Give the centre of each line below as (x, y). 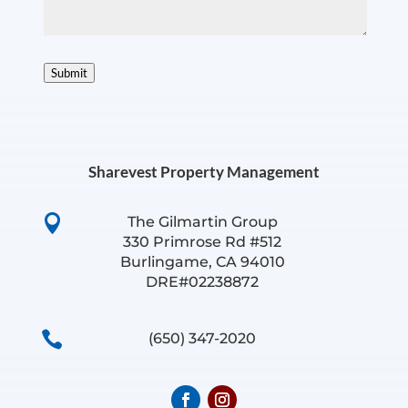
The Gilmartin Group (202, 222)
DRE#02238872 (203, 282)
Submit (69, 73)
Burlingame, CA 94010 (202, 262)
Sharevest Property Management (204, 172)
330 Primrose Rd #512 (203, 242)
